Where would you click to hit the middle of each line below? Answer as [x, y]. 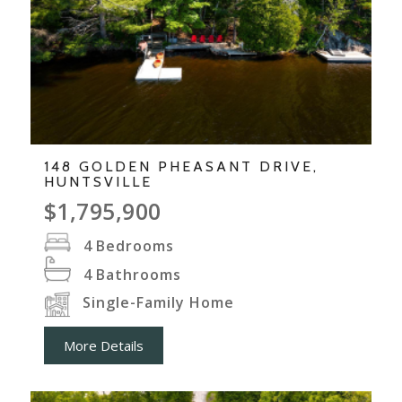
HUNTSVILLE [98, 181]
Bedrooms [135, 245]
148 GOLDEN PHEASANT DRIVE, [181, 166]
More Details [103, 346]
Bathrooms [138, 274]
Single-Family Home [158, 303]
